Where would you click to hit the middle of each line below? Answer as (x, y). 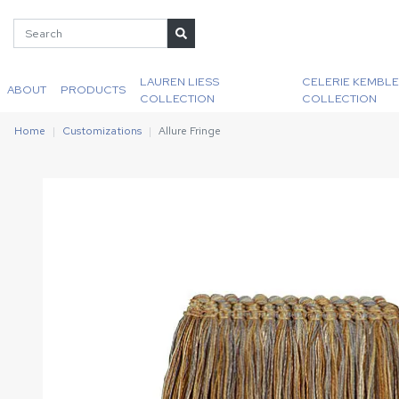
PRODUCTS (93, 90)
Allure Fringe (190, 131)
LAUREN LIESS (179, 81)
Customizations (102, 131)
